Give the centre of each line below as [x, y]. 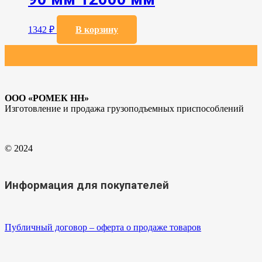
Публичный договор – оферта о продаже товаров [103, 227]
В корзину [97, 29]
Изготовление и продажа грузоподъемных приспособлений [124, 108]
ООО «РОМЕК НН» [47, 98]
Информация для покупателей [87, 186]
